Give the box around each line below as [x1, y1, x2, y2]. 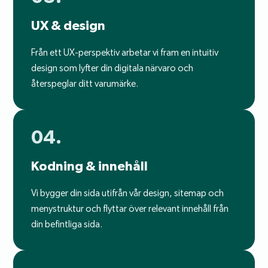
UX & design [31, 17, 106, 33]
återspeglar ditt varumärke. [31, 78, 139, 90]
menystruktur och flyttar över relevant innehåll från [31, 203, 229, 215]
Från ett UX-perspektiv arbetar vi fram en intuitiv [31, 47, 219, 59]
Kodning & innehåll [31, 158, 148, 174]
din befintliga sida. [31, 218, 103, 230]
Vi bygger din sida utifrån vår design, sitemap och [31, 187, 224, 199]
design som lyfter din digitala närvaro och [31, 62, 194, 74]
